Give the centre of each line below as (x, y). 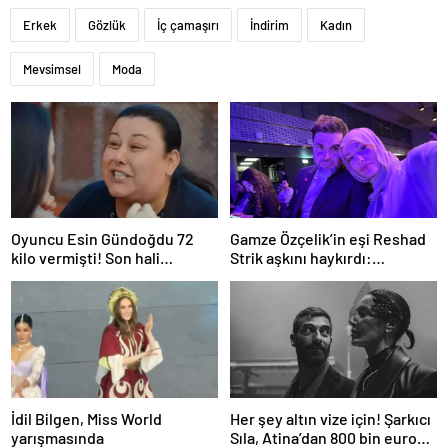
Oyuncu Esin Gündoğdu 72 (102, 239)
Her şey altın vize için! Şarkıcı (330, 418)
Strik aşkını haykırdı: (301, 258)
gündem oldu (57, 277)
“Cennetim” (269, 277)
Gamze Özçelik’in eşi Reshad (328, 239)
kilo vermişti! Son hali (85, 258)
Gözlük (107, 24)
